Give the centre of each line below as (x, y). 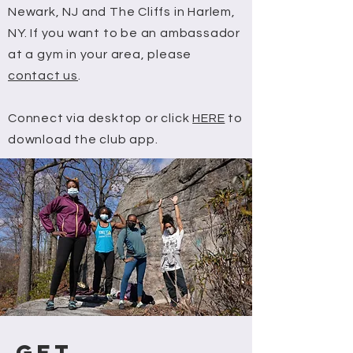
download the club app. (83, 139)
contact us (43, 75)
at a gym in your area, (76, 54)
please (168, 54)
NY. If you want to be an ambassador (124, 33)
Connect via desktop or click (100, 118)
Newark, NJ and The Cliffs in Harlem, (122, 11)
